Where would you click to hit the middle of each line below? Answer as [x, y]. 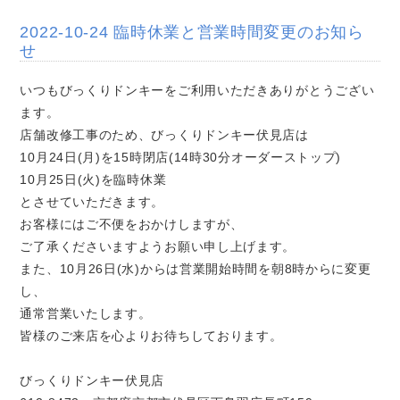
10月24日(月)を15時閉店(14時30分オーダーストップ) [181, 158]
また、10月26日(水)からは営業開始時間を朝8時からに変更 [196, 269]
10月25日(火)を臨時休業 [93, 180]
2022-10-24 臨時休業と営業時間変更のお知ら [192, 33]
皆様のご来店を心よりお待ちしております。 [151, 336]
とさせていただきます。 [92, 202]
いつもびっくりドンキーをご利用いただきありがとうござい [197, 91]
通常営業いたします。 [86, 314]
